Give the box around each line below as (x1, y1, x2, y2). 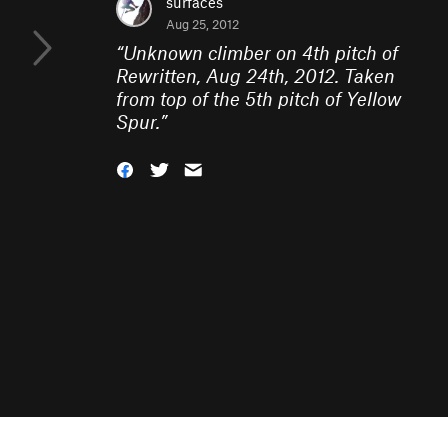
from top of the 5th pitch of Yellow (116, 87, 401, 110)
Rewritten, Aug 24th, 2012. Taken (116, 64, 395, 87)
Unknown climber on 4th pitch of (123, 41, 398, 64)
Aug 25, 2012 (166, 16, 239, 32)
